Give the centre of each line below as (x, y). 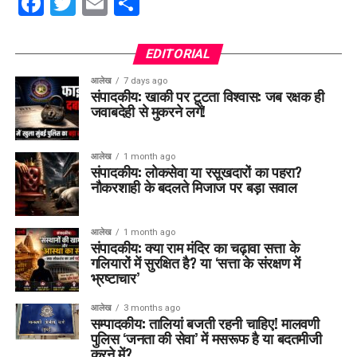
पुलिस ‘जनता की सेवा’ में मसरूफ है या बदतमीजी (206, 338)
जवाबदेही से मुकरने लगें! (148, 111)
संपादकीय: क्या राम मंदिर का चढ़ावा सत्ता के (195, 247)
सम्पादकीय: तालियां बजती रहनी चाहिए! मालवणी (205, 323)
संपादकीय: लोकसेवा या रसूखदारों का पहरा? (196, 172)
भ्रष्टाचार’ (115, 278)
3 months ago (151, 308)
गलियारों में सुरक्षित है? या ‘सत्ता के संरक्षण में (195, 263)
